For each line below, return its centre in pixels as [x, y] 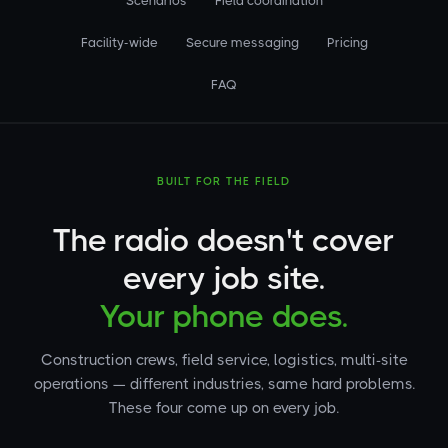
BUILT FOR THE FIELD [224, 181]
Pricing [347, 42]
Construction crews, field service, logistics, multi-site [224, 360]
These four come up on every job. [224, 408]
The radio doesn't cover [224, 240]
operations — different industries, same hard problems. [224, 384]
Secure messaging [242, 42]
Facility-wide [119, 42]
